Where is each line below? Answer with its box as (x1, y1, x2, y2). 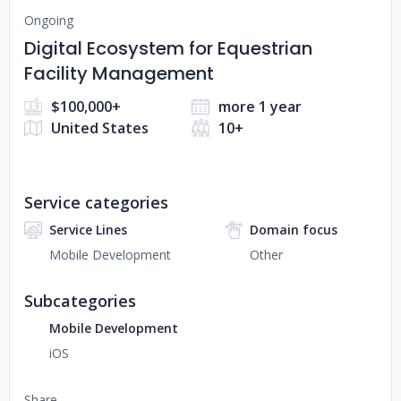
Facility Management (24, 61, 214, 86)
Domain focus (249, 221, 337, 238)
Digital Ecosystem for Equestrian (24, 36, 312, 61)
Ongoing (24, 12, 73, 29)
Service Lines (49, 221, 127, 238)
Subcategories (24, 290, 136, 311)
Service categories (24, 192, 168, 213)
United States (51, 118, 149, 138)
